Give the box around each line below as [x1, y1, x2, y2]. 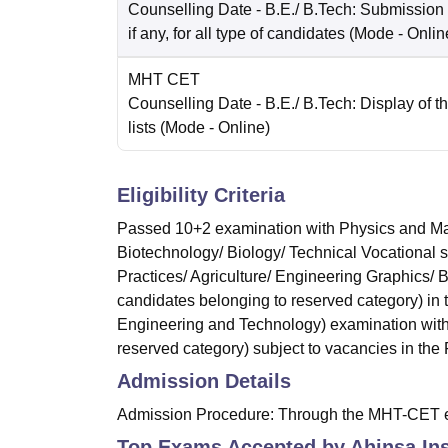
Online [218, 119, 265, 137]
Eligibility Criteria [117, 184, 285, 207]
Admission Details [117, 370, 291, 393]
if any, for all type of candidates [128, 25, 345, 43]
